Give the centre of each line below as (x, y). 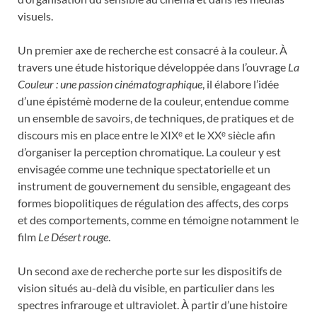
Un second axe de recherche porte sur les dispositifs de (150, 270)
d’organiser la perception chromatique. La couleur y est (149, 151)
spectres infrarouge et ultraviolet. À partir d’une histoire (152, 304)
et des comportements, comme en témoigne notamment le (158, 219)
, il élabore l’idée (241, 83)
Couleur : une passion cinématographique (110, 83)
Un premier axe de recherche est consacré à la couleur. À (152, 50)
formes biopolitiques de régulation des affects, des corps (153, 202)
